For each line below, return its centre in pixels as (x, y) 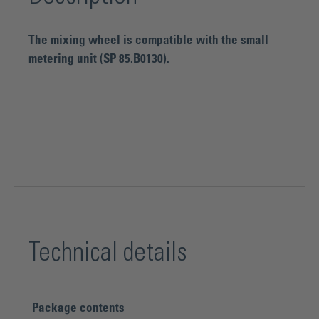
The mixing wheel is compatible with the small (148, 40)
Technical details (108, 253)
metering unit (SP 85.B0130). (99, 59)
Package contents (78, 308)
